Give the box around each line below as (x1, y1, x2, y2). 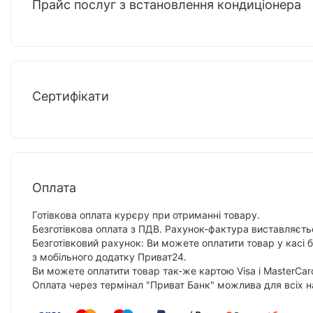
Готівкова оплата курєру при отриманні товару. (32, 209, 260, 221)
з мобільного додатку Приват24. (32, 251, 187, 263)
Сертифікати (32, 89, 109, 104)
